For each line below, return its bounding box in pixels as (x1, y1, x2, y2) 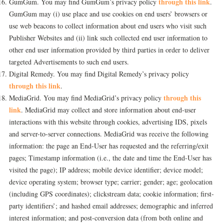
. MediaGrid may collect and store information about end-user (21, 105, 196, 114)
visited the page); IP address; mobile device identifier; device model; (9, 165, 203, 174)
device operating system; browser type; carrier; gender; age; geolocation (9, 177, 212, 186)
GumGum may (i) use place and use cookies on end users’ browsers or (9, 9, 207, 18)
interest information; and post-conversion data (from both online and (9, 213, 203, 222)
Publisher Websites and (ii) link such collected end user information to (9, 33, 207, 42)
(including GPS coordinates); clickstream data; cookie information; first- (9, 189, 214, 198)
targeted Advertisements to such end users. (9, 57, 129, 66)
